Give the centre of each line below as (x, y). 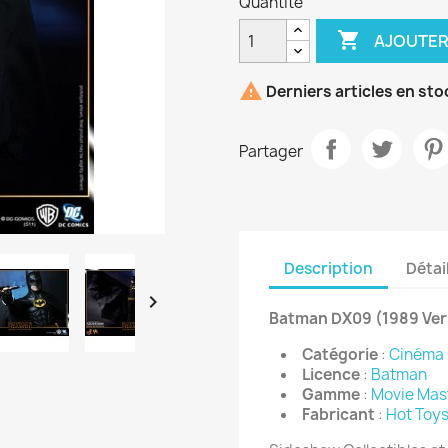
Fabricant (340, 415)
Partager (271, 151)
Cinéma (416, 355)
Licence (331, 375)
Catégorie (340, 355)
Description (328, 268)
